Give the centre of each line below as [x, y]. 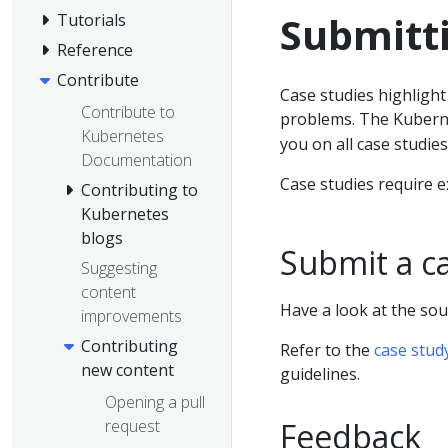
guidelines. [320, 373]
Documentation [136, 159]
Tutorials [91, 20]
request [132, 425]
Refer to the [327, 349]
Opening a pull [155, 401]
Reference [95, 50]
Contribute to [128, 111]
